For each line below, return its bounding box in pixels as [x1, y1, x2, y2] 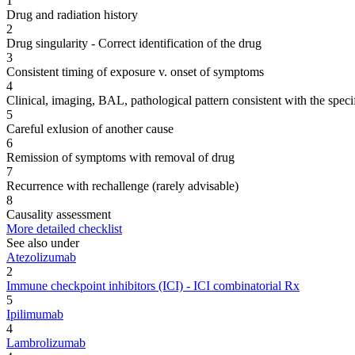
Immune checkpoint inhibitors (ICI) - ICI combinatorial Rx [6, 278, 300, 292]
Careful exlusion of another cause [6, 121, 174, 136]
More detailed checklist [6, 221, 122, 235]
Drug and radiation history [6, 7, 138, 21]
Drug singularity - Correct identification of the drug [6, 36, 261, 50]
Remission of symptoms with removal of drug [6, 150, 235, 164]
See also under [6, 235, 79, 250]
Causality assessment [6, 207, 111, 221]
